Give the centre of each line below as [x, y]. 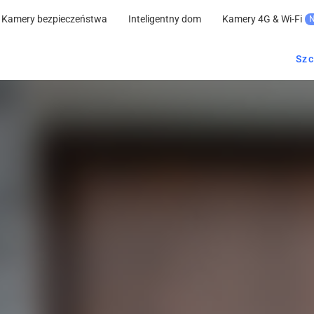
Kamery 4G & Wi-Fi [262, 19]
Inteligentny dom [165, 19]
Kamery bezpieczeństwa [54, 19]
